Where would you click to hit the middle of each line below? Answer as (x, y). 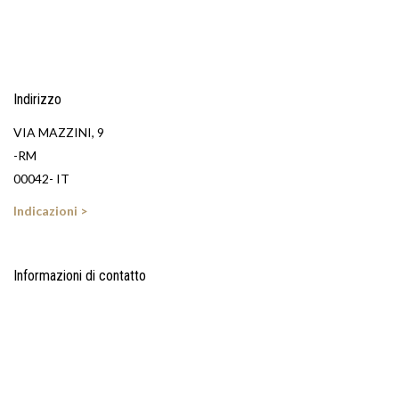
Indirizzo (37, 99)
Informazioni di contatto (80, 276)
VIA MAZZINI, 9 (59, 132)
